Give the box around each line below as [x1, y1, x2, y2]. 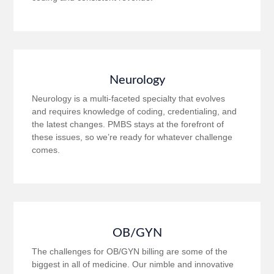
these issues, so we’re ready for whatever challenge [32, 132, 233, 143]
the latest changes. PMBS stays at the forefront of [32, 119, 224, 130]
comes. [32, 145, 61, 155]
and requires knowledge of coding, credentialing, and [32, 106, 237, 117]
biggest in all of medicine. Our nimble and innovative [32, 259, 234, 269]
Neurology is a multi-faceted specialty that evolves [32, 94, 226, 104]
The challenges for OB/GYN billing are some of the [32, 246, 228, 256]
